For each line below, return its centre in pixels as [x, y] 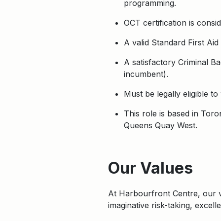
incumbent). [146, 74]
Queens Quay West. [161, 125]
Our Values [150, 168]
